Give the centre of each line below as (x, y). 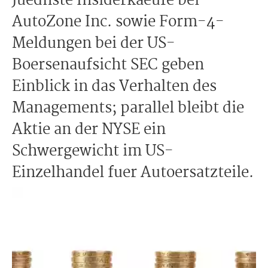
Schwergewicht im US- (93, 151)
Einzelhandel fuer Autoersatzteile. (133, 173)
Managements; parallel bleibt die (128, 108)
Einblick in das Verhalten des (114, 87)
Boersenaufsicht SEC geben (108, 65)
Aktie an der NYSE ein (89, 130)
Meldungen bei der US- (94, 44)
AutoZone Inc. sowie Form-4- (118, 22)
